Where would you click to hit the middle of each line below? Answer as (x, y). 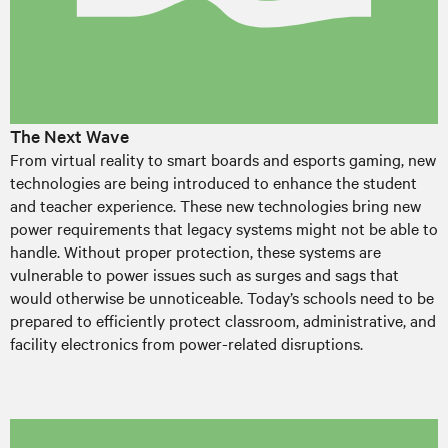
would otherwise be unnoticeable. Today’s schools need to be (222, 296)
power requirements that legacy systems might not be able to (224, 227)
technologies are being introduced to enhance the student (213, 181)
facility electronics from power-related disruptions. (186, 342)
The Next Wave (69, 135)
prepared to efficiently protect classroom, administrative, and (223, 319)
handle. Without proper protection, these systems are (195, 250)
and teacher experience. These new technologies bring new (215, 204)
